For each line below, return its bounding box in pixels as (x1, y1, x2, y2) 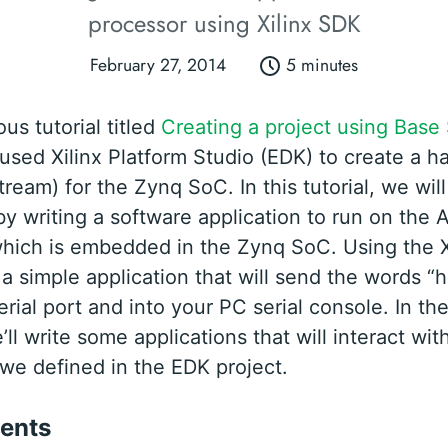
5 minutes (286, 52, 359, 79)
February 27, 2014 (89, 52, 226, 79)
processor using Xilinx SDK (87, 6, 361, 42)
